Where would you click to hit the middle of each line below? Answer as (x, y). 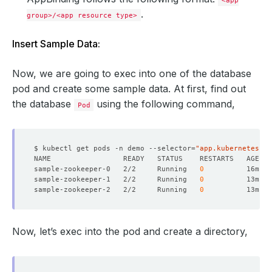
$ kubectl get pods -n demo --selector (113, 148)
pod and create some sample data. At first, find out (129, 89)
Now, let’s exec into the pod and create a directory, (130, 231)
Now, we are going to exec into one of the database (132, 73)
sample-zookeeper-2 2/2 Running (117, 189)
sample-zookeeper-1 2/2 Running (117, 179)
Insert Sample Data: (56, 44)
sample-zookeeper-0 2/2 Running (117, 169)
